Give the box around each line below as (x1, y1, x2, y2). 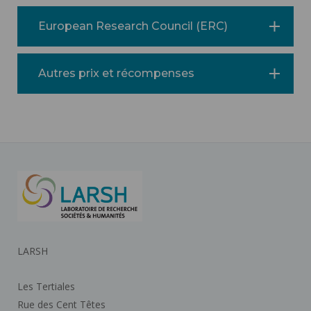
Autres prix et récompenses (38, 66, 194, 80)
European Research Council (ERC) (38, 19, 228, 33)
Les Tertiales (17, 279, 75, 293)
